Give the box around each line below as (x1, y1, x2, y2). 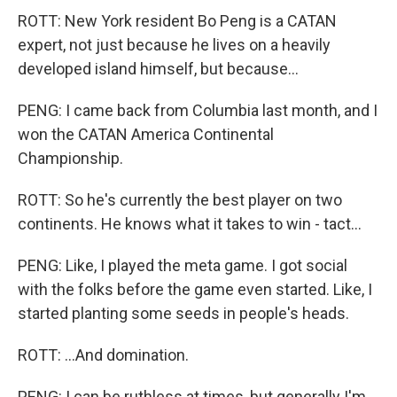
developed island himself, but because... (18, 59, 299, 78)
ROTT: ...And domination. (18, 346, 189, 364)
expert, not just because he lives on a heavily (18, 35, 331, 54)
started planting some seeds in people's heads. (18, 304, 349, 323)
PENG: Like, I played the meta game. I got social (18, 256, 347, 275)
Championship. (18, 149, 123, 167)
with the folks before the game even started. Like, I (18, 280, 372, 299)
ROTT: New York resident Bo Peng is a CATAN (18, 12, 337, 30)
